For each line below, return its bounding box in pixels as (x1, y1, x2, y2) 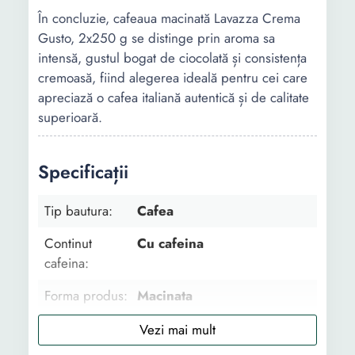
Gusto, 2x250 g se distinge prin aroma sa (38, 29, 275, 48)
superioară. (38, 108, 102, 127)
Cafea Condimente (137, 319, 254, 338)
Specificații (38, 158, 128, 185)
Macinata (137, 286, 193, 305)
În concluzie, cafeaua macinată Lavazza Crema (38, 9, 300, 28)
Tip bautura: (44, 201, 113, 220)
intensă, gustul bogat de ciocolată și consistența (38, 48, 307, 67)
